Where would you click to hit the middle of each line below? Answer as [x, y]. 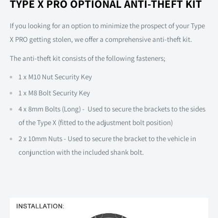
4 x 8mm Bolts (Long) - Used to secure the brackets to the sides [112, 109]
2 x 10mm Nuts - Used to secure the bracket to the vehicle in [107, 139]
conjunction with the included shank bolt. [81, 152]
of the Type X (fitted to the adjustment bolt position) [96, 123]
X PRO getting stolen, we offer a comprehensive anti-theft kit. [101, 39]
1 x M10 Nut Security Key [55, 77]
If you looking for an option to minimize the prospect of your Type [107, 26]
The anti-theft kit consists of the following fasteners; [88, 58]
